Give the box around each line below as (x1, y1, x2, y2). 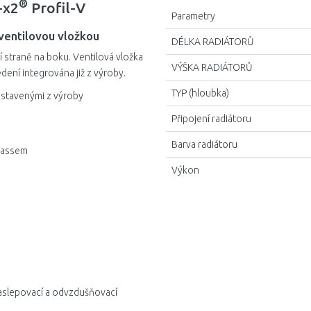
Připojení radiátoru (171, 113, 251, 124)
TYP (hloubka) (171, 87, 229, 99)
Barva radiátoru (171, 139, 237, 150)
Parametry (171, 10, 215, 22)
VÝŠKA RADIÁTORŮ (171, 62, 253, 73)
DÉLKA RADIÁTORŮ (171, 36, 254, 47)
